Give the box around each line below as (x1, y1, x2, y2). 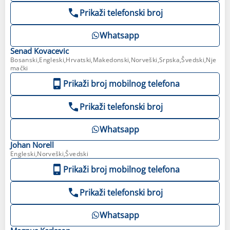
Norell (32, 139, 54, 150)
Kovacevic (34, 45, 69, 56)
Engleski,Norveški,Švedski (10, 149, 88, 158)
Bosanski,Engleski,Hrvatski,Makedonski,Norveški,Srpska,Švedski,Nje (10, 55, 217, 64)
